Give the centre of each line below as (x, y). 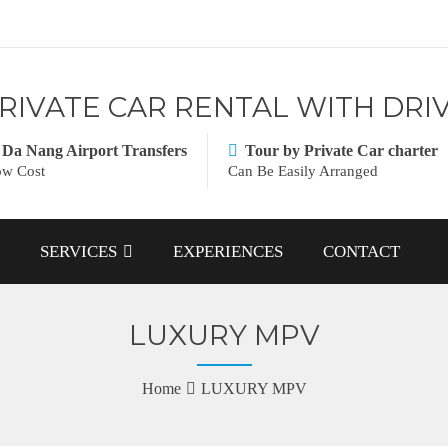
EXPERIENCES (228, 251)
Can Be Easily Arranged (303, 171)
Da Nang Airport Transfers (94, 150)
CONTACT (361, 251)
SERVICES (78, 251)
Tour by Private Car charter (341, 150)
